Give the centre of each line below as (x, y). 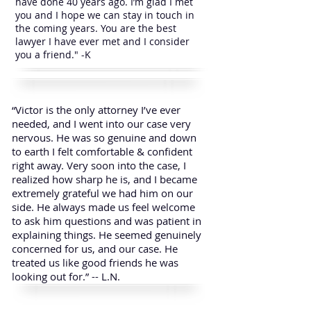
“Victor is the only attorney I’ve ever (96, 109)
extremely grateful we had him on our (102, 193)
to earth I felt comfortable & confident (102, 151)
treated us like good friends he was (95, 262)
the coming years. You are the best (96, 28)
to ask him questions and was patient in (107, 220)
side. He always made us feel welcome (103, 207)
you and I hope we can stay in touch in (105, 15)
